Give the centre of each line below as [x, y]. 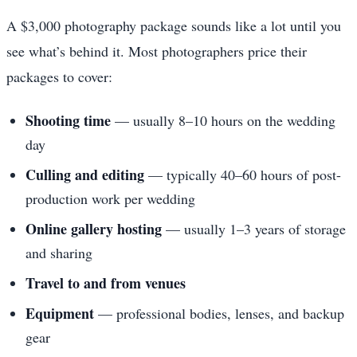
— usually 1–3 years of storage [254, 228]
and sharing [59, 252]
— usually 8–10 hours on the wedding [223, 120]
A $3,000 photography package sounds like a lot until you [174, 25]
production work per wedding [110, 198]
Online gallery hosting [94, 228]
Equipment [60, 313]
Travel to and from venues [106, 282]
